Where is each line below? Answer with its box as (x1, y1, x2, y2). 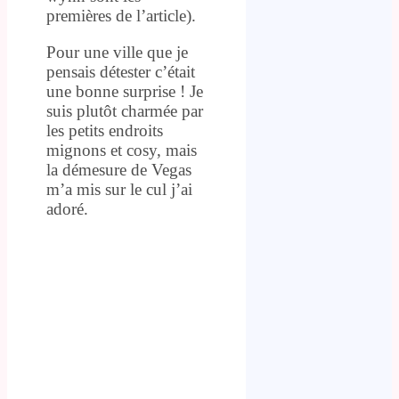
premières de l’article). (46, 5, 196, 25)
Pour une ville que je (46, 42, 188, 61)
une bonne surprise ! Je (46, 81, 203, 101)
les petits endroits (46, 120, 163, 140)
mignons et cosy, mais (46, 140, 197, 159)
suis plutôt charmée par (46, 101, 203, 120)
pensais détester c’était (46, 61, 195, 81)
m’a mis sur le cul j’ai (46, 179, 192, 199)
